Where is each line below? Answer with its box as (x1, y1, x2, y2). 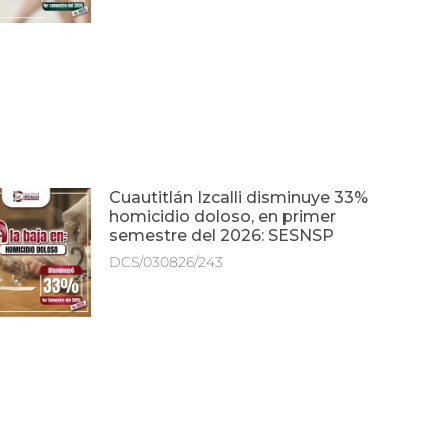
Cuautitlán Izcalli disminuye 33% (109, 187, 369, 207)
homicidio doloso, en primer (109, 206, 337, 226)
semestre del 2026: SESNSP (109, 225, 335, 245)
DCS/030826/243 (109, 252, 224, 271)
